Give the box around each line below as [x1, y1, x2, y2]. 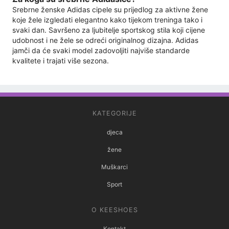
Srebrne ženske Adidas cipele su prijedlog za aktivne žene [12, 5, 208, 14]
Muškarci [101, 163, 128, 171]
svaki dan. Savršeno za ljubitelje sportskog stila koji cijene [12, 25, 205, 34]
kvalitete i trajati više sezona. [12, 56, 109, 65]
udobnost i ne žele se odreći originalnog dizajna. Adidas [12, 35, 198, 44]
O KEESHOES [91, 205, 138, 214]
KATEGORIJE [92, 109, 137, 117]
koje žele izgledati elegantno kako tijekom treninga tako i [12, 15, 202, 24]
